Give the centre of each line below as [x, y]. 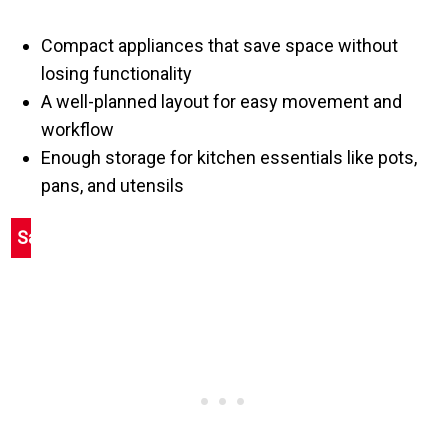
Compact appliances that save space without [220, 45]
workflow [78, 129]
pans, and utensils [113, 185]
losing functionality [117, 73]
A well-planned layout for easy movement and [222, 101]
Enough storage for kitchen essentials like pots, [229, 157]
